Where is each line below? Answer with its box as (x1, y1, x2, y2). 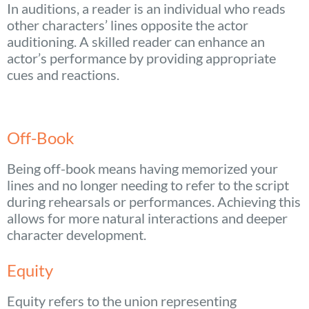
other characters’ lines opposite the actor (7, 17, 248, 34)
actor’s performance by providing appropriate (7, 50, 276, 67)
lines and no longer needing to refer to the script (7, 177, 289, 194)
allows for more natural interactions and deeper (7, 210, 288, 227)
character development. (7, 226, 146, 243)
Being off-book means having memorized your (7, 160, 278, 177)
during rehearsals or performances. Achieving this (7, 193, 301, 210)
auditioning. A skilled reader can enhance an (7, 33, 265, 50)
